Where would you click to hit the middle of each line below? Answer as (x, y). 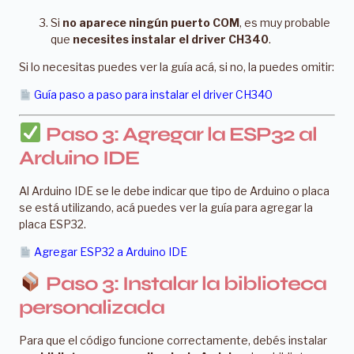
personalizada (92, 307)
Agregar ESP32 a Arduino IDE (110, 252)
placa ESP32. (53, 224)
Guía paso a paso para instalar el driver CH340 (153, 95)
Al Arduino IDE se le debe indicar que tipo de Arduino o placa (174, 190)
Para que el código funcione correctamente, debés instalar (173, 340)
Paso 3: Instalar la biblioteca (184, 283)
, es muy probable (285, 22)
